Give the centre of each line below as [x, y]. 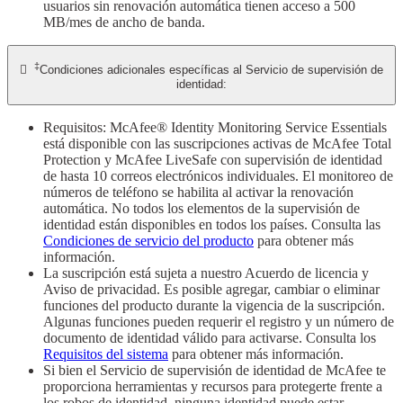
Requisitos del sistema [106, 354]
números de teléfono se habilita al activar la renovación [198, 192]
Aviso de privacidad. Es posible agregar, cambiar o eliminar [211, 289]
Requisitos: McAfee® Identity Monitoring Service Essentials [215, 127]
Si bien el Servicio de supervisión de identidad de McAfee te [215, 370]
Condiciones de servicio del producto [148, 240]
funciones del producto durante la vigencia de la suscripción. [214, 305]
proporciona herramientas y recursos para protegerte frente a [213, 386]
